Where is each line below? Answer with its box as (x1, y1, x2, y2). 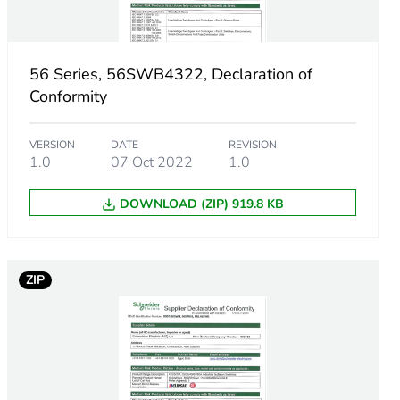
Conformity (29, 86, 107, 108)
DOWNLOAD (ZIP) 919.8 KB (119, 196, 284, 213)
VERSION (29, 137, 75, 153)
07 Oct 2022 (110, 153, 193, 173)
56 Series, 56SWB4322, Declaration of (29, 63, 312, 86)
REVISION (228, 137, 277, 153)
